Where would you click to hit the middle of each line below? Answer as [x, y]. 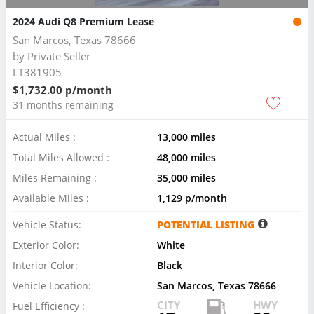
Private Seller [59, 56]
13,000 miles [186, 137]
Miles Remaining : [55, 178]
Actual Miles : [44, 137]
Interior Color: [45, 266]
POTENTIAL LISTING [206, 225]
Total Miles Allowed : [61, 158]
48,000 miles [186, 158]
